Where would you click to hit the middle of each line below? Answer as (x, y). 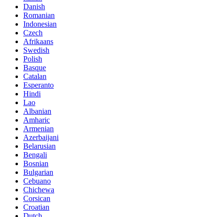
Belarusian (39, 146)
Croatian (36, 207)
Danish (34, 7)
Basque (35, 68)
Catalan (35, 77)
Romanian (39, 15)
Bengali (35, 155)
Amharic (37, 120)
